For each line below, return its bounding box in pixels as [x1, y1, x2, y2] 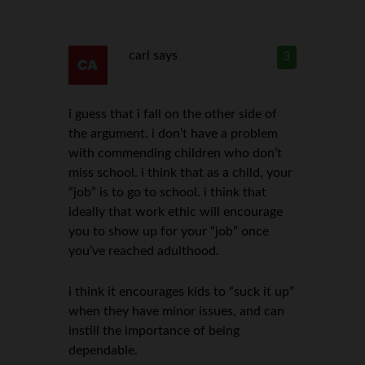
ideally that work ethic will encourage [68, 204, 284, 218]
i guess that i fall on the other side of [68, 107, 278, 121]
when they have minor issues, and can [68, 304, 285, 318]
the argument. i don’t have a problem [68, 126, 279, 140]
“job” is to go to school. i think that [68, 185, 267, 199]
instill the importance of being [68, 323, 240, 337]
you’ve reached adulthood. [68, 244, 220, 257]
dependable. [68, 343, 139, 357]
